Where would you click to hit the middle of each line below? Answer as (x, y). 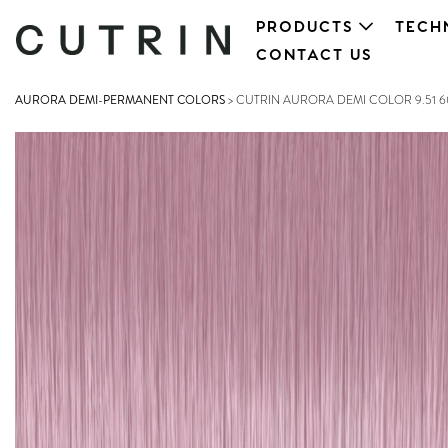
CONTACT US (314, 55)
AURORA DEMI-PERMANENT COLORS (120, 100)
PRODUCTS (305, 27)
